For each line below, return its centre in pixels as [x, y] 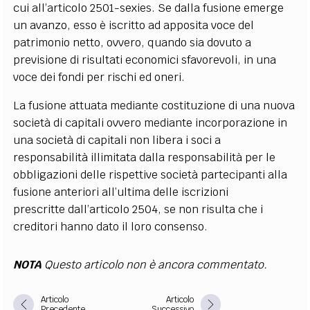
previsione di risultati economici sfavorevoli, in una [145, 60]
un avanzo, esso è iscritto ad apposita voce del [134, 25]
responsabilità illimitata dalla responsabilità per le [145, 157]
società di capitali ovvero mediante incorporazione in [151, 123]
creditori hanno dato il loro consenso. [111, 227]
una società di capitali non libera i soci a [117, 140]
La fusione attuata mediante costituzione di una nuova [154, 106]
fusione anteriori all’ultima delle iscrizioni [121, 192]
